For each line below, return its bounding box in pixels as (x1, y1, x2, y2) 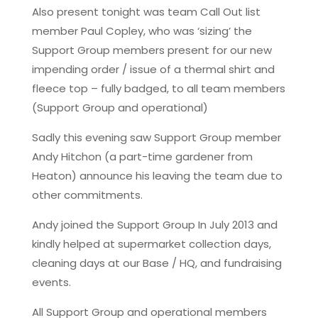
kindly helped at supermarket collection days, (31, 236, 271, 251)
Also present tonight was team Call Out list (31, 4, 261, 19)
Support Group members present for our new (31, 42, 272, 57)
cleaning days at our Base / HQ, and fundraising (31, 255, 282, 270)
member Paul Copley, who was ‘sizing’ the (31, 23, 252, 38)
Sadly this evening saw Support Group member (31, 129, 281, 145)
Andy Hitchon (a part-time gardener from (31, 148, 253, 164)
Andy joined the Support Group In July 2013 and (31, 216, 278, 232)
